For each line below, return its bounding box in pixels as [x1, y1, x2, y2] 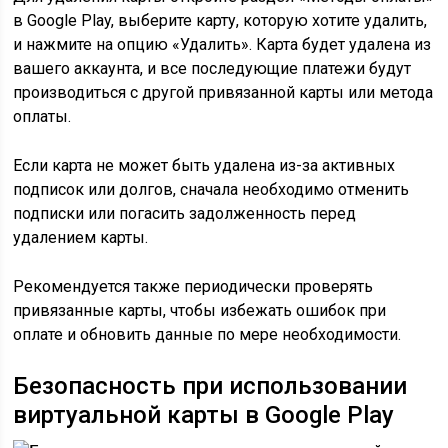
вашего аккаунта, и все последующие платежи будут [13, 59, 412, 78]
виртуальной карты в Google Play [13, 401, 395, 429]
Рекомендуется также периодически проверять [13, 277, 374, 296]
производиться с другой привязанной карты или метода [13, 83, 434, 102]
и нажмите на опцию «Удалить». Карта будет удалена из [13, 35, 432, 54]
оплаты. [13, 107, 72, 126]
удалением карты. [13, 228, 149, 247]
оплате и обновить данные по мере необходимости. [13, 325, 402, 344]
